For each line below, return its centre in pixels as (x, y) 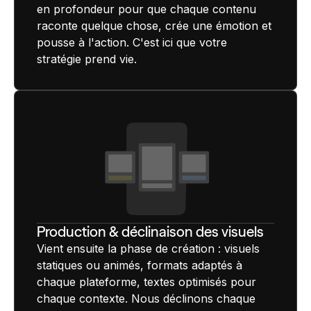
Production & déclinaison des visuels (150, 231)
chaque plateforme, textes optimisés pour (146, 281)
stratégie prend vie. (87, 59)
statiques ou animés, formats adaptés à (140, 265)
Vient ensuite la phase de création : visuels (148, 248)
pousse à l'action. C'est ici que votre (132, 43)
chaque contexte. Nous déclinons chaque (146, 298)
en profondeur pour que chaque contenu (146, 9)
